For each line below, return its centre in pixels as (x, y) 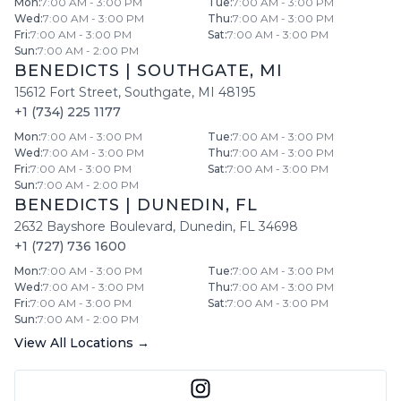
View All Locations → (82, 343)
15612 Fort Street (66, 92)
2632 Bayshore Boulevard (94, 226)
